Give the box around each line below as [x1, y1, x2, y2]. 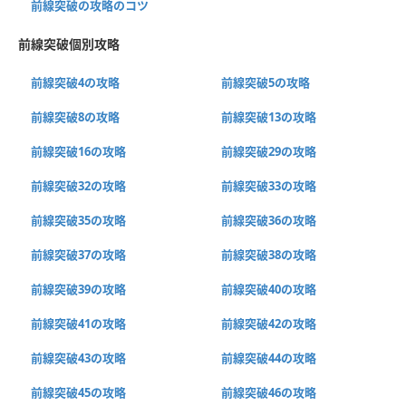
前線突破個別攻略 [18, 34, 120, 53]
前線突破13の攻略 [220, 108, 316, 125]
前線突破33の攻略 [220, 177, 316, 194]
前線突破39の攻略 [31, 280, 126, 297]
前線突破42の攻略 [220, 314, 316, 332]
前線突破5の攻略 [220, 73, 310, 91]
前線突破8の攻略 [31, 108, 120, 125]
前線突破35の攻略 [31, 211, 126, 228]
